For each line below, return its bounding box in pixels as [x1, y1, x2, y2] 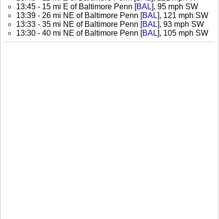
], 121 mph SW [157, 11, 208, 20]
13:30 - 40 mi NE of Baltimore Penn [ [16, 28, 142, 37]
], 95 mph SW [152, 2, 198, 11]
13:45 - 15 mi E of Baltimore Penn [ [16, 2, 136, 11]
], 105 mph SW [157, 28, 208, 37]
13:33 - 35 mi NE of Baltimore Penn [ [16, 20, 142, 28]
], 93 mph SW [157, 20, 204, 28]
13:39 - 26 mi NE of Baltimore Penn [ [16, 11, 142, 20]
